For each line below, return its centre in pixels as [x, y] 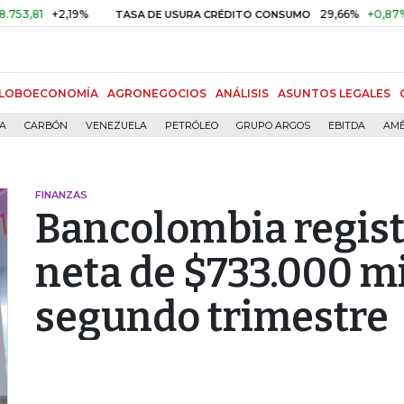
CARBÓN [46, 126]
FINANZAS [61, 195]
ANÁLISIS [242, 93]
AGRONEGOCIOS [157, 93]
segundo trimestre [212, 317]
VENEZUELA [116, 126]
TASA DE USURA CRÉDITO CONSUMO [176, 14]
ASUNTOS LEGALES [334, 93]
